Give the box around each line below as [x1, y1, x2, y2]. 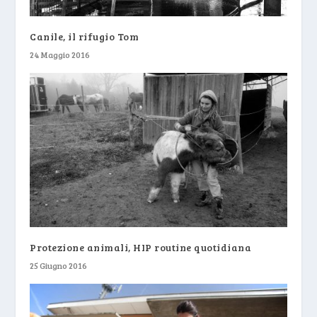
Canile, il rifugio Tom [30, 29, 139, 43]
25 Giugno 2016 [30, 259, 88, 271]
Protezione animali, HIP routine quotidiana [30, 240, 252, 254]
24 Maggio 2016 [30, 48, 91, 60]
